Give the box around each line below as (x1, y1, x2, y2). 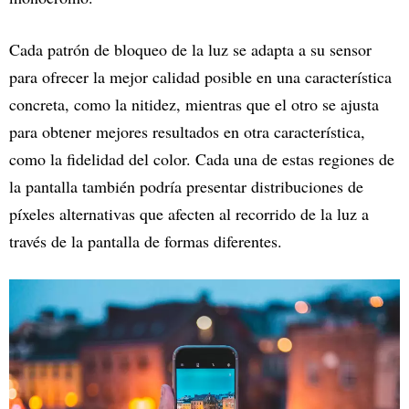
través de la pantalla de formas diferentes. (9, 229, 282, 252)
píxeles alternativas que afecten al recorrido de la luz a (9, 202, 369, 225)
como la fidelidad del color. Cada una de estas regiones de (9, 147, 394, 170)
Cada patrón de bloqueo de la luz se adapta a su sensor (9, 37, 372, 60)
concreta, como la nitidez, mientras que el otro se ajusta (9, 92, 379, 115)
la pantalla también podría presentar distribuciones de (9, 174, 363, 197)
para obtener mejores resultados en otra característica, (9, 120, 365, 142)
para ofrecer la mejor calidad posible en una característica (9, 65, 392, 88)
